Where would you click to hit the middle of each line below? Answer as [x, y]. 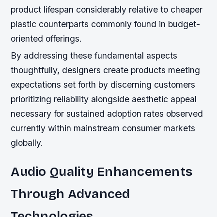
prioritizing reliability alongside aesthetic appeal [104, 99]
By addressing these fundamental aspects [94, 56]
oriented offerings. [46, 38]
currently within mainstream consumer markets [103, 128]
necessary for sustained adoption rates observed [107, 114]
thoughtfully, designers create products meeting [106, 70]
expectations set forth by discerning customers [103, 85]
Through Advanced [70, 194]
